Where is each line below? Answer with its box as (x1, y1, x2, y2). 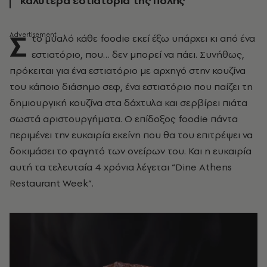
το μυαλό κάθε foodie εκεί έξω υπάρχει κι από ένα (32, 32, 255, 45)
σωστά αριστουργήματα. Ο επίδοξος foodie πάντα (10, 112, 238, 125)
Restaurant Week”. (10, 176, 94, 190)
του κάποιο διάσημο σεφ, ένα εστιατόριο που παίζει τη (10, 80, 253, 93)
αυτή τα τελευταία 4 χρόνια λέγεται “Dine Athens (10, 160, 232, 173)
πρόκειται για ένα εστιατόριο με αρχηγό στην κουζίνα (10, 64, 246, 77)
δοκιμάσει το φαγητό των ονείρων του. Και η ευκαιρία (10, 144, 252, 157)
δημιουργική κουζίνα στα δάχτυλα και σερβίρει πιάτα (10, 96, 247, 109)
